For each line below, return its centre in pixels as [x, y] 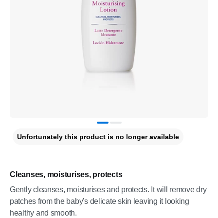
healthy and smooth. [43, 213]
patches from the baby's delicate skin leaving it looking [100, 201]
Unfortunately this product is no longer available [98, 137]
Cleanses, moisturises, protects [66, 174]
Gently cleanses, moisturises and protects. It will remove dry [108, 190]
